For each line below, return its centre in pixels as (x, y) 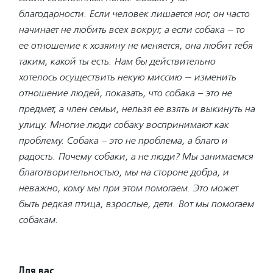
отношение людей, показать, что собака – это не (125, 93)
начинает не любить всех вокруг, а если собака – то (131, 29)
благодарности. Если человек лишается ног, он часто (134, 13)
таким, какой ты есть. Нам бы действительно (117, 61)
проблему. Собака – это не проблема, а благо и (123, 140)
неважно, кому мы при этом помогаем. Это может (128, 188)
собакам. (38, 219)
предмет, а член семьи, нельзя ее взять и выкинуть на (136, 108)
